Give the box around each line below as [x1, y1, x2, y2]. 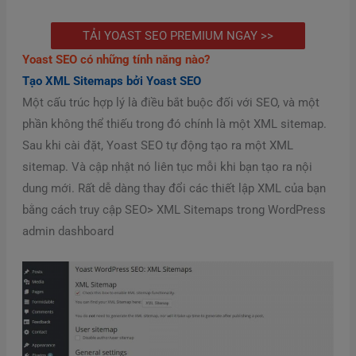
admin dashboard [21, 224, 114, 239]
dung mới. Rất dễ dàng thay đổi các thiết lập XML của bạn [21, 181, 326, 196]
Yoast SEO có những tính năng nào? [21, 52, 210, 68]
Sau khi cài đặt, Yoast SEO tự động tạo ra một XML [21, 138, 293, 153]
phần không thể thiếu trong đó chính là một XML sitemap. [21, 117, 327, 132]
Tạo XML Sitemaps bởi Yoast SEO [21, 74, 201, 89]
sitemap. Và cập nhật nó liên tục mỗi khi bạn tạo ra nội [21, 160, 312, 175]
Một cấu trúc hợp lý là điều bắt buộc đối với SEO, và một [21, 95, 319, 110]
